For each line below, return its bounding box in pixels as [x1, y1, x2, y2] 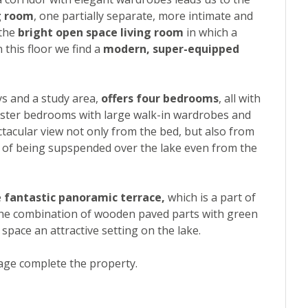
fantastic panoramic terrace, [4, 190, 165, 206]
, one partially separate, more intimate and [34, 8, 253, 24]
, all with [219, 91, 261, 107]
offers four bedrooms [101, 91, 219, 107]
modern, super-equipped [103, 41, 239, 57]
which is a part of [165, 190, 256, 206]
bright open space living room [15, 25, 184, 41]
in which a [184, 25, 237, 41]
